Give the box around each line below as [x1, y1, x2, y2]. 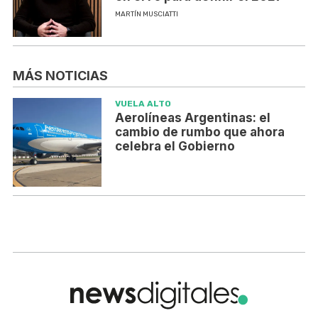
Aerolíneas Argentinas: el [114, 111, 270, 126]
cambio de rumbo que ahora [114, 125, 285, 140]
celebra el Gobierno [114, 139, 235, 154]
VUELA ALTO [114, 99, 171, 109]
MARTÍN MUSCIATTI [114, 10, 178, 19]
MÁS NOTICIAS [13, 68, 108, 84]
